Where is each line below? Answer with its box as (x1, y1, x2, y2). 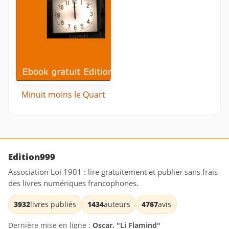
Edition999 (8, 151, 55, 163)
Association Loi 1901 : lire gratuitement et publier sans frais (8, 167, 218, 177)
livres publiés (30, 199, 76, 210)
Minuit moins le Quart (21, 89, 105, 101)
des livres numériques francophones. (8, 178, 139, 189)
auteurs (104, 199, 130, 210)
